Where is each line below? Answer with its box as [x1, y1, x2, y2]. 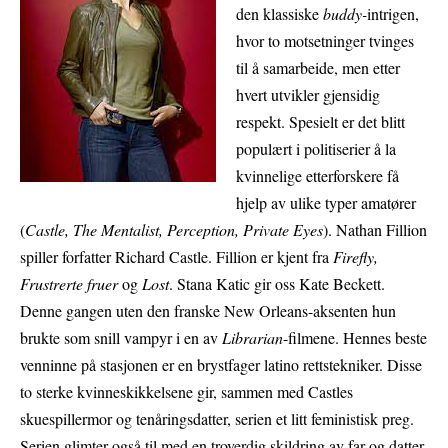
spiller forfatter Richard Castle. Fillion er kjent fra [20, 246, 333, 268]
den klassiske [236, 3, 323, 25]
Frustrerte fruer [20, 273, 118, 295]
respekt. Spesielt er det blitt [236, 111, 405, 133]
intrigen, [367, 3, 419, 25]
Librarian [222, 327, 283, 349]
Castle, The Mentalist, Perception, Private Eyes [25, 219, 323, 241]
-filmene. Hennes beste [283, 327, 427, 349]
